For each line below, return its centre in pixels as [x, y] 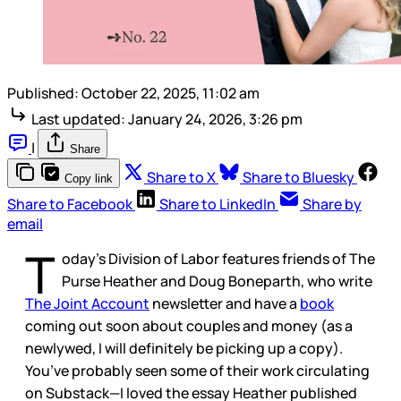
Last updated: [78, 119]
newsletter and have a [225, 304]
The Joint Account [87, 304]
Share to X [181, 178]
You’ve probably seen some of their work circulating [197, 371]
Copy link [89, 179]
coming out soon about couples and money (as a [189, 326]
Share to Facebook [70, 205]
